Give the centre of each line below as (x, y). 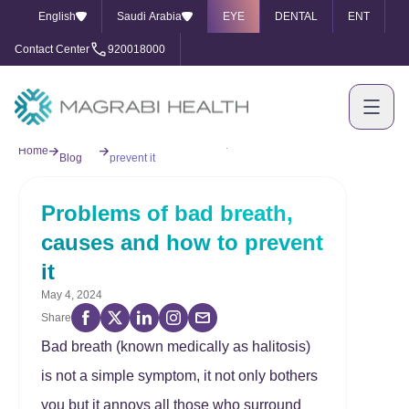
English (57, 16)
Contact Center (52, 49)
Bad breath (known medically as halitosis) (176, 346)
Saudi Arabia (149, 16)
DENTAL (296, 16)
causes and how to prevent (182, 242)
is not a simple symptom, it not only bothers (179, 376)
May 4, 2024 (72, 295)
